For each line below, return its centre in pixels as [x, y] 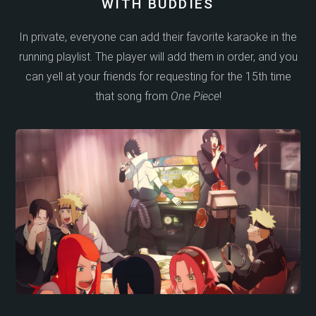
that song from [133, 96]
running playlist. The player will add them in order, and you [158, 57]
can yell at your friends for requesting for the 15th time [158, 77]
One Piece [195, 96]
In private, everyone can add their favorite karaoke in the [158, 37]
